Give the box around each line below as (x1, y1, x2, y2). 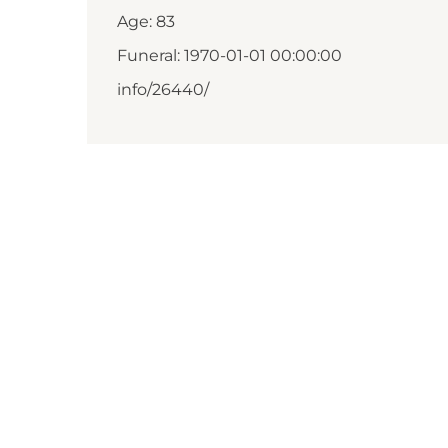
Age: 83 (117, 12, 175, 31)
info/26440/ (117, 80, 209, 99)
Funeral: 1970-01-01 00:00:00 (117, 46, 342, 65)
